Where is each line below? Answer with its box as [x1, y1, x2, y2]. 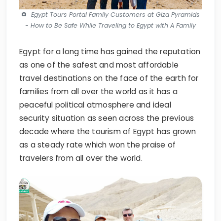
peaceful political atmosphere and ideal [19, 82, 171, 93]
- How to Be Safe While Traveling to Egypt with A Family [25, 4, 196, 13]
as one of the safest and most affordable [19, 42, 179, 53]
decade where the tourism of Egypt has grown [19, 109, 196, 120]
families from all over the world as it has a [19, 69, 178, 80]
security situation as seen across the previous [19, 96, 194, 107]
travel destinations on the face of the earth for [19, 56, 199, 67]
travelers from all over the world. [19, 136, 143, 147]
